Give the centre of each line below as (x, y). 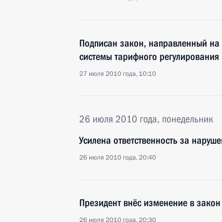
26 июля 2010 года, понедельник (146, 119)
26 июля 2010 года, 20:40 (118, 158)
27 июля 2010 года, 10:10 (118, 74)
